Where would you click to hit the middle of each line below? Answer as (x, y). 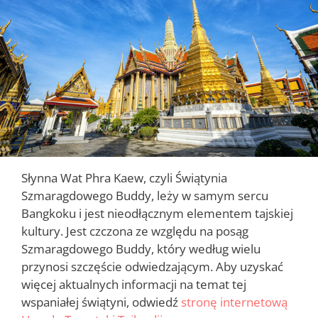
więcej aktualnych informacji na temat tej (134, 285)
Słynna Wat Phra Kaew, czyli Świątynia (124, 178)
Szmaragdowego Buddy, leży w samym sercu (145, 196)
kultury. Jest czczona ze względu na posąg (135, 231)
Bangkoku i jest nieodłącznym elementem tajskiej (157, 214)
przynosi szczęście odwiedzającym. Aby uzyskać (152, 267)
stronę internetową (234, 302)
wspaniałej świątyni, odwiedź (101, 302)
